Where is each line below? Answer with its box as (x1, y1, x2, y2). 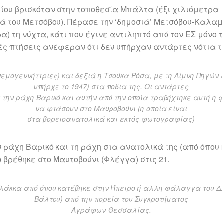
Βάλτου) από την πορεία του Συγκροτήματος (34, 194, 188, 204)
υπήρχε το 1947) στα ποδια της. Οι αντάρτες (33, 81, 189, 91)
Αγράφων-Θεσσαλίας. (71, 205, 151, 215)
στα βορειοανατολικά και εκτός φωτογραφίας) (27, 114, 195, 124)
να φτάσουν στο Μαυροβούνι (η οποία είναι (35, 103, 187, 113)
